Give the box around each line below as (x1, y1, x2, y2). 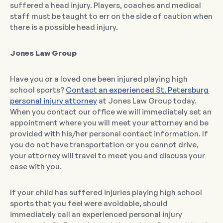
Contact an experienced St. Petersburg (66, 85, 209, 95)
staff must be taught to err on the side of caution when (10, 11, 213, 21)
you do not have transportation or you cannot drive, (10, 140, 199, 150)
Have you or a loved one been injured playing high (10, 74, 188, 84)
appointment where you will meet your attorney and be (10, 118, 209, 128)
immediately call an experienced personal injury (10, 210, 182, 220)
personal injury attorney (10, 96, 97, 106)
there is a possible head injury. (10, 22, 118, 32)
